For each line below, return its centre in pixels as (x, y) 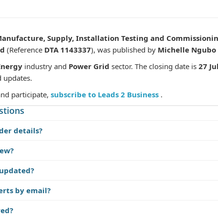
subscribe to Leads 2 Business (106, 94)
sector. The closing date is (154, 66)
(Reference (25, 50)
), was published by (124, 50)
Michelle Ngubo (187, 50)
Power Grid (89, 66)
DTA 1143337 (68, 50)
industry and (45, 66)
